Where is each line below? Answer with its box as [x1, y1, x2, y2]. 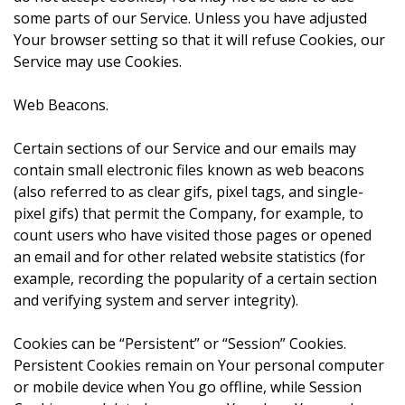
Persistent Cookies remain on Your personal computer [14, 355, 384, 375]
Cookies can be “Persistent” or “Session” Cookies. [14, 334, 346, 353]
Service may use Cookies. [14, 52, 182, 71]
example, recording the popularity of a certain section [14, 268, 377, 288]
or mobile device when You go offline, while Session [14, 377, 362, 397]
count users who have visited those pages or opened [14, 225, 372, 245]
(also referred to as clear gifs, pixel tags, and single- [14, 182, 363, 202]
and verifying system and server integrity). [14, 290, 298, 310]
